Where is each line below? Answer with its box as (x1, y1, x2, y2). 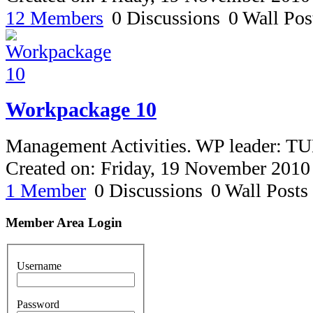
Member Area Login (6, 214, 122, 230)
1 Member (6, 180, 86, 202)
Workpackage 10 (6, 98, 156, 122)
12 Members (6, 6, 103, 29)
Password (17, 298, 59, 311)
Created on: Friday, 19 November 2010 (6, 157, 310, 180)
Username (17, 260, 61, 272)
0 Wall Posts (211, 180, 308, 202)
